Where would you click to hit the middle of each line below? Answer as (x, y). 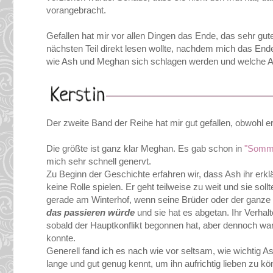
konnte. (61, 238)
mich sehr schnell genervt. (99, 161)
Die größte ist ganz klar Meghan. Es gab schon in (145, 149)
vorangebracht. (76, 10)
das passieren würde (90, 213)
